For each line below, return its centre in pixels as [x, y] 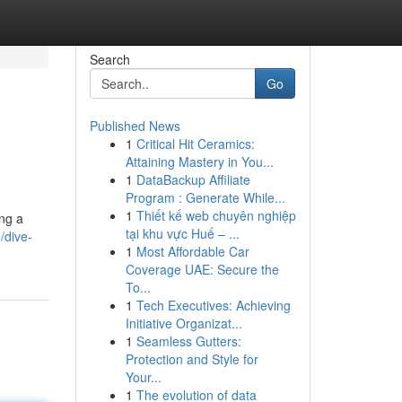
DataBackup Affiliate [193, 179]
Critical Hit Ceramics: [195, 144]
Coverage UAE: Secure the [202, 269]
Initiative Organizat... [184, 323]
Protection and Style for [192, 359]
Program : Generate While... [205, 197]
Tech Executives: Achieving [213, 305]
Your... [143, 377]
